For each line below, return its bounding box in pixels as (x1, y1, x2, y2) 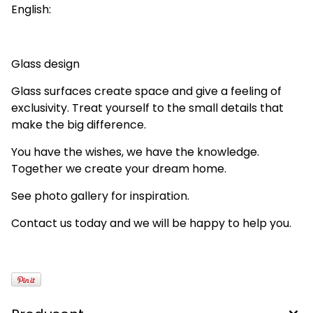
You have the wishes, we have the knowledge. (11, 143, 259, 160)
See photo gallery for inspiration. (11, 187, 189, 204)
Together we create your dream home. (11, 160, 226, 177)
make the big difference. (11, 116, 146, 133)
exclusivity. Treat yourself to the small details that (11, 99, 284, 116)
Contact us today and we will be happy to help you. (11, 214, 291, 231)
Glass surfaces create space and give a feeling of (11, 82, 282, 99)
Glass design (11, 55, 80, 72)
